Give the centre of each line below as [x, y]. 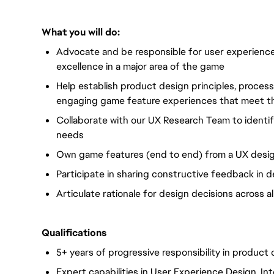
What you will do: [81, 32]
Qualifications [74, 233]
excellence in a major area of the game [140, 66]
